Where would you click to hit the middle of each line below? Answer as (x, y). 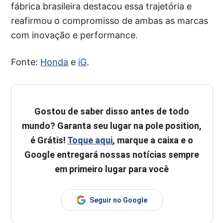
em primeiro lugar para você (112, 169)
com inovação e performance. (75, 35)
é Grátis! (49, 140)
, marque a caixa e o (153, 140)
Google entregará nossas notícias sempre (112, 155)
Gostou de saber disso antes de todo (112, 111)
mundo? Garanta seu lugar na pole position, (112, 126)
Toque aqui (90, 140)
